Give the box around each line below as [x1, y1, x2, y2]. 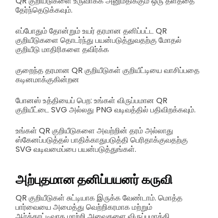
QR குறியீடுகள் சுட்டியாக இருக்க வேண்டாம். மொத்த [16, 192, 182, 203]
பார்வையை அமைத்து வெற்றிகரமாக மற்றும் [16, 201, 152, 213]
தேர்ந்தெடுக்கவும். [16, 4, 73, 16]
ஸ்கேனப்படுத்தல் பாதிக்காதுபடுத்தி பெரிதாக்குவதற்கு [16, 134, 188, 145]
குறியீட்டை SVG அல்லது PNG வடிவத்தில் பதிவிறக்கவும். [16, 104, 196, 115]
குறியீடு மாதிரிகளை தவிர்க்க [16, 43, 109, 55]
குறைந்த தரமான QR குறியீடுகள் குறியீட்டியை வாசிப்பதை [16, 64, 200, 76]
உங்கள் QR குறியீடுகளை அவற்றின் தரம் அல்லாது [16, 125, 173, 136]
